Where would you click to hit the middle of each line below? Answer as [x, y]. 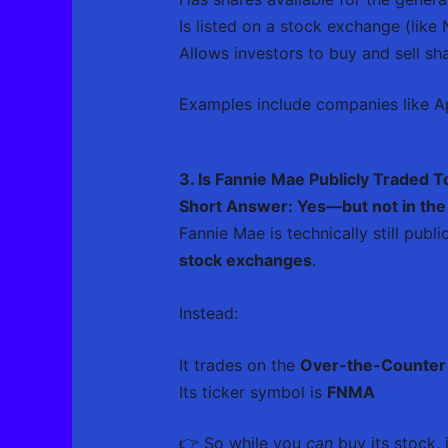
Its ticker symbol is [252, 392]
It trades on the [239, 365]
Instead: [208, 312]
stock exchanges [245, 259]
